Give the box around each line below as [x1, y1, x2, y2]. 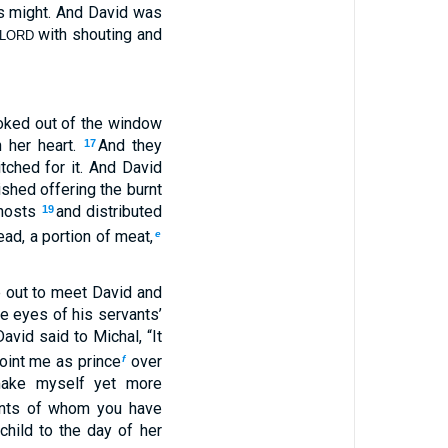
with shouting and [33, 25, 162, 44]
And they [97, 136, 162, 155]
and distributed [55, 202, 162, 221]
